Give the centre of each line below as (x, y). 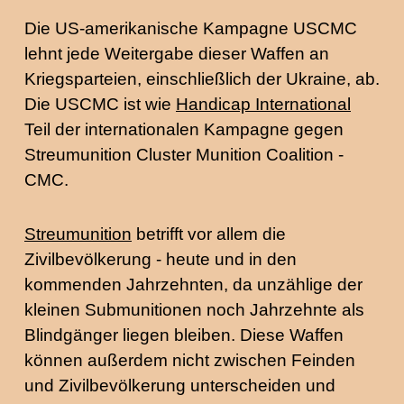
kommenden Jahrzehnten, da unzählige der (193, 285)
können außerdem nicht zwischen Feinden (190, 360)
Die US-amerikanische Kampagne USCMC (191, 28)
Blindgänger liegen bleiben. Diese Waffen (184, 335)
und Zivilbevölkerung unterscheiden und (180, 386)
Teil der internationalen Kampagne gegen (184, 129)
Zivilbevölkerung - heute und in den (161, 259)
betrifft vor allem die (209, 234)
